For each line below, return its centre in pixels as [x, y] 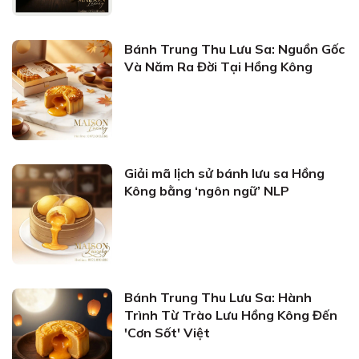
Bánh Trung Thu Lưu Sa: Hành [218, 297]
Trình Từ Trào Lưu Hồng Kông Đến [231, 315]
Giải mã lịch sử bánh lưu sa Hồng [224, 173]
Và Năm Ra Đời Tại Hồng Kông [218, 67]
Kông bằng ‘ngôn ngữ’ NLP [207, 191]
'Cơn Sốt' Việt [167, 333]
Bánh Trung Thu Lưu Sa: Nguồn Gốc [234, 49]
